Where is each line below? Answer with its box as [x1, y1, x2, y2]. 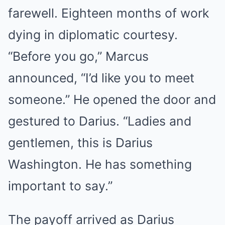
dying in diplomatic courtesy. [8, 27, 178, 43]
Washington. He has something [8, 157, 192, 172]
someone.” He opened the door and [8, 92, 216, 107]
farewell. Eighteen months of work [8, 6, 209, 21]
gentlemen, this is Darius [8, 135, 153, 151]
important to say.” [8, 178, 113, 194]
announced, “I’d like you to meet [8, 70, 194, 86]
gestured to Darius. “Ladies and [8, 114, 191, 129]
